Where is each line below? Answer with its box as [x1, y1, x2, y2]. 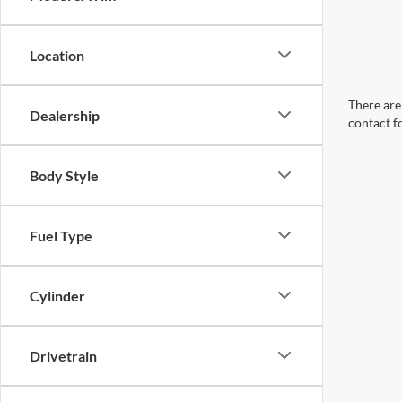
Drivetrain [30, 346, 97, 364]
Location [30, 46, 84, 64]
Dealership [30, 106, 100, 124]
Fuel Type [30, 226, 92, 244]
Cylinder [30, 286, 85, 304]
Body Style [30, 166, 99, 184]
